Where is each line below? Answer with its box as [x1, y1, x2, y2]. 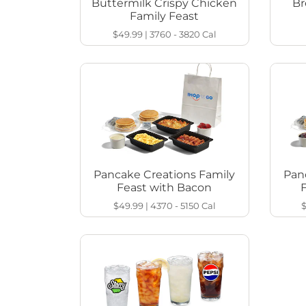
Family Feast [130, 9, 199, 23]
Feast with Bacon [117, 181, 212, 195]
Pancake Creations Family [94, 168, 236, 182]
